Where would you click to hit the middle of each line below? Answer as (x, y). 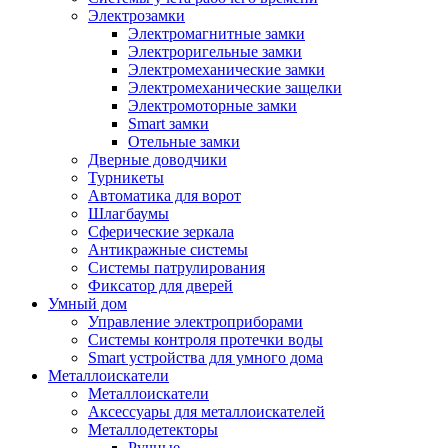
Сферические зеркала (161, 231)
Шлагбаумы (128, 213)
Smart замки (168, 123)
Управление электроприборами (195, 321)
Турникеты (126, 177)
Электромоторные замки (212, 105)
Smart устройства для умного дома (205, 357)
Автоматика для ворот (164, 195)
